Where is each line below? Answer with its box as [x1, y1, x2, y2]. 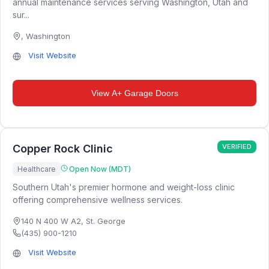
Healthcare [17, 165, 56, 174]
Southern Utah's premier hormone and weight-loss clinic [13, 182, 235, 192]
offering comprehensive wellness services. [13, 195, 183, 205]
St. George [86, 216, 125, 226]
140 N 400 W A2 [21, 216, 81, 226]
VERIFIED [222, 142, 252, 151]
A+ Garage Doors [111, 88, 178, 98]
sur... [13, 10, 29, 20]
